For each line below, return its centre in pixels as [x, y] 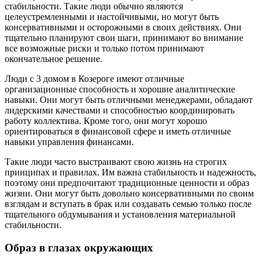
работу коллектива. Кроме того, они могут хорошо [106, 121]
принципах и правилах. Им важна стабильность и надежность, [130, 173]
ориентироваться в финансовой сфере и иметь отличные [118, 132]
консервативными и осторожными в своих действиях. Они [123, 27]
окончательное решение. [54, 59]
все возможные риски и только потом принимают [104, 49]
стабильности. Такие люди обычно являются [94, 6]
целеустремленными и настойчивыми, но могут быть [112, 17]
